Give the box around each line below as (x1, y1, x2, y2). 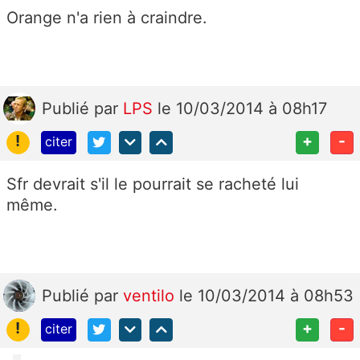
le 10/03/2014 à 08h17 (157, 99, 327, 119)
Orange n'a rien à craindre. (6, 8, 207, 28)
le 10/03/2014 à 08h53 (179, 286, 354, 306)
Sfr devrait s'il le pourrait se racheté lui (6, 174, 299, 194)
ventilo (123, 286, 179, 306)
